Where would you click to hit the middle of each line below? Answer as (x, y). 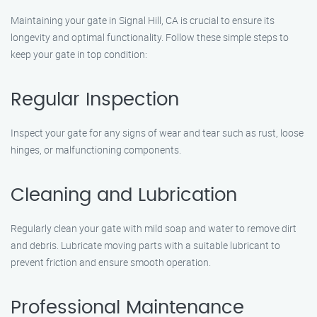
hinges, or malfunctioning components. (96, 150)
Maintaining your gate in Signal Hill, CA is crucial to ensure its (143, 20)
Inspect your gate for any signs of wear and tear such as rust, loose (157, 133)
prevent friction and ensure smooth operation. (111, 262)
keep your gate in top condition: (79, 54)
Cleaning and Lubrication (124, 195)
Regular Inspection (95, 100)
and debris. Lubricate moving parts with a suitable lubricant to (145, 245)
